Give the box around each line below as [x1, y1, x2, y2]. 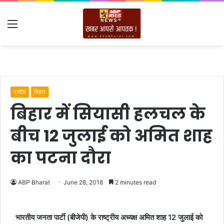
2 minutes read [113, 178, 156, 186]
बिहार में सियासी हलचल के [10, 102, 205, 125]
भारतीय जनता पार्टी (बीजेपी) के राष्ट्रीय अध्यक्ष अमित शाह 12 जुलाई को [15, 212, 202, 222]
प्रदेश [13, 88, 26, 95]
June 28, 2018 [63, 178, 103, 186]
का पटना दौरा [10, 146, 111, 169]
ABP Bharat [18, 178, 50, 186]
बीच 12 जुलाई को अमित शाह [10, 124, 212, 147]
